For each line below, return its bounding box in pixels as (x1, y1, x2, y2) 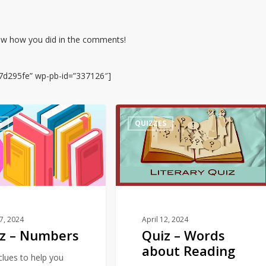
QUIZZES (135, 118, 167, 128)
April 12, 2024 (142, 214, 189, 224)
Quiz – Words (142, 226, 226, 244)
